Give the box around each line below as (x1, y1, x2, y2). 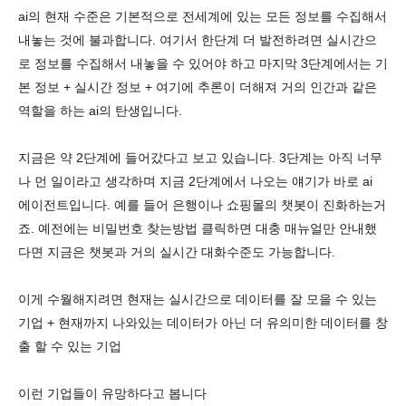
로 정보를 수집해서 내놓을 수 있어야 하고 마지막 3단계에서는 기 (18, 56, 388, 71)
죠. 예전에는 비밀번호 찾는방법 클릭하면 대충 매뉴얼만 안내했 (18, 221, 377, 236)
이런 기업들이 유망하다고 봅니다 (18, 386, 207, 401)
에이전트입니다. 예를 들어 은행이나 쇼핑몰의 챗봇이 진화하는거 (18, 198, 386, 212)
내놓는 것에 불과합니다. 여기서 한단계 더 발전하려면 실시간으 (18, 33, 377, 47)
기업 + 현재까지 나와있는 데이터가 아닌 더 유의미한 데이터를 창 (18, 315, 388, 330)
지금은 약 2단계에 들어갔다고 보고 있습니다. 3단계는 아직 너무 (18, 150, 382, 165)
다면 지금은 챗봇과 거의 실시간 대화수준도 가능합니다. (18, 245, 335, 259)
